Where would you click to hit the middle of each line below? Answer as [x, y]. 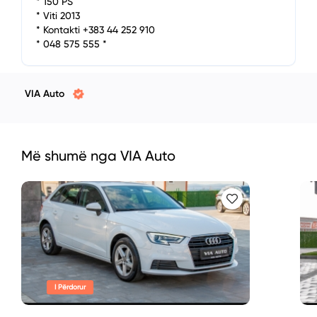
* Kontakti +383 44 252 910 [96, 30]
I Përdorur [70, 287]
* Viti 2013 [58, 16]
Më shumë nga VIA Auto [98, 156]
